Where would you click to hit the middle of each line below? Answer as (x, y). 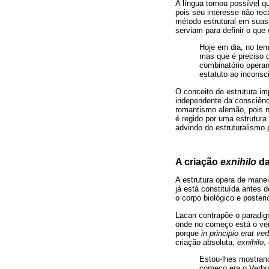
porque (188, 233)
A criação (198, 162)
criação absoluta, (206, 242)
